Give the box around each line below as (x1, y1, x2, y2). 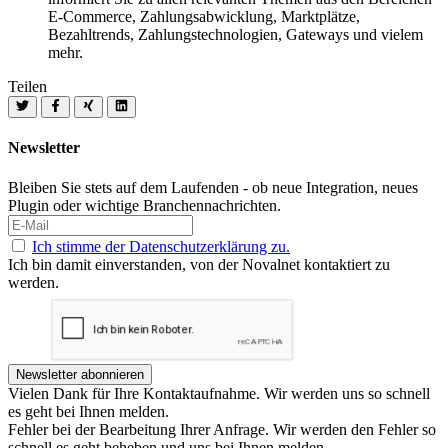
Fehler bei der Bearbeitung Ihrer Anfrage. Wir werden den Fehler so (8, 420, 436, 438)
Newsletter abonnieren (16, 366, 144, 382)
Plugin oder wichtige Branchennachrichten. (8, 196, 281, 214)
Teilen (8, 78, 47, 95)
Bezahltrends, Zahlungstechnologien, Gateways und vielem (48, 26, 423, 43)
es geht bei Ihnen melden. (8, 402, 169, 420)
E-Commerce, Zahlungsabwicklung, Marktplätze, (48, 8, 360, 25)
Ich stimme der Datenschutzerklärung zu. (32, 237, 290, 255)
